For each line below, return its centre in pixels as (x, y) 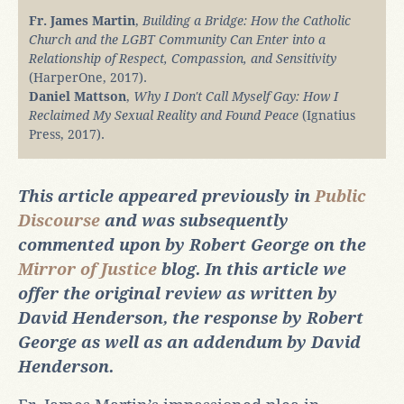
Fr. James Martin (82, 20)
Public (340, 196)
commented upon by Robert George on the (192, 244)
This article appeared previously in (166, 196)
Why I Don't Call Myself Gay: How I (236, 96)
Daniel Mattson (78, 96)
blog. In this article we (252, 269)
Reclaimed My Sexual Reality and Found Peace (164, 115)
